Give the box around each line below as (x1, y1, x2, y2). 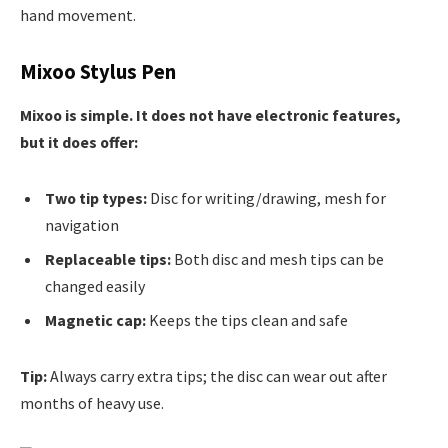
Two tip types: (45, 188, 147, 209)
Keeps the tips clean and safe (146, 310, 348, 331)
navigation (45, 215, 119, 236)
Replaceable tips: (45, 249, 171, 270)
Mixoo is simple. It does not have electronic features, (20, 105, 401, 126)
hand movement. (20, 5, 136, 26)
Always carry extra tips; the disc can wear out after (47, 365, 387, 386)
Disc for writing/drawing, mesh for (147, 188, 386, 209)
